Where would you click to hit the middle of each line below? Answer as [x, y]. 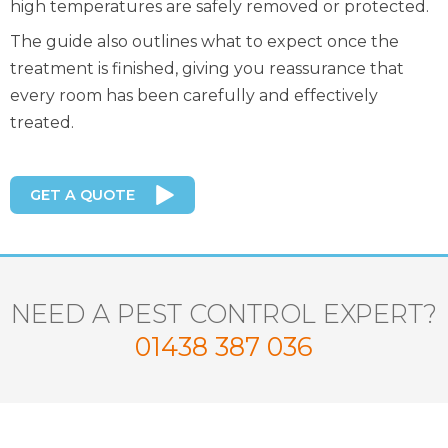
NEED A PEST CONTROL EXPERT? [224, 314]
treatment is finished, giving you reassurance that [207, 69]
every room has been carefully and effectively [194, 96]
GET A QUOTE [82, 195]
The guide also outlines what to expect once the [204, 42]
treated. [42, 123]
